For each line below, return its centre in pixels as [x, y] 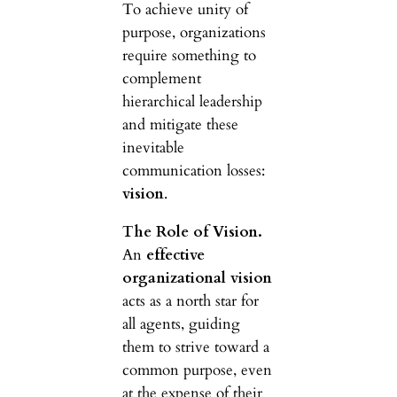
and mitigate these [180, 125]
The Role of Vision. [192, 231]
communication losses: [193, 171]
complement [161, 79]
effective [175, 254]
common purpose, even [197, 370]
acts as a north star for [190, 300]
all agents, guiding [181, 323]
